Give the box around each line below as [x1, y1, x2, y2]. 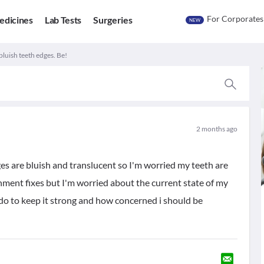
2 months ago [196, 124, 237, 133]
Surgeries [93, 14, 133, 26]
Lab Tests [44, 14, 82, 26]
